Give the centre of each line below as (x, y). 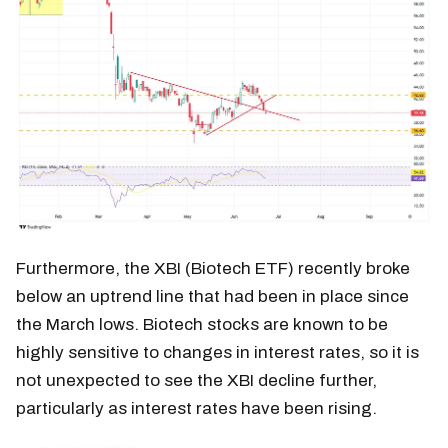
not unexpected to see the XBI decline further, (196, 380)
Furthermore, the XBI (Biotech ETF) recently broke (213, 268)
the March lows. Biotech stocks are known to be (202, 324)
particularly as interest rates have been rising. (196, 408)
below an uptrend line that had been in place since (212, 296)
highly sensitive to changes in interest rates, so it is (217, 352)
